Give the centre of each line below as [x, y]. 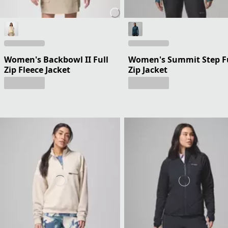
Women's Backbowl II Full [56, 59]
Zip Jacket [148, 69]
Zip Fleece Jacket [37, 69]
